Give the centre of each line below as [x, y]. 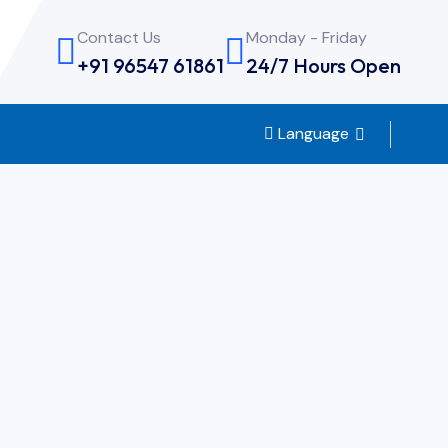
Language [311, 134]
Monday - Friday [306, 37]
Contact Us [119, 37]
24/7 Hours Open [323, 65]
